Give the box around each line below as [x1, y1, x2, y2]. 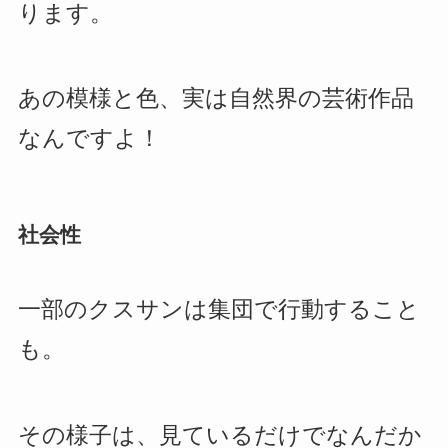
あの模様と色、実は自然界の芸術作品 [17, 85, 414, 111]
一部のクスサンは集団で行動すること [17, 297, 420, 323]
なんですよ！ [17, 125, 161, 151]
